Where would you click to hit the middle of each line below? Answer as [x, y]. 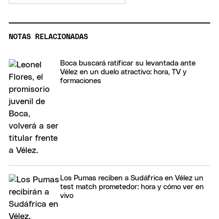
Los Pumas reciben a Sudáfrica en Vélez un [132, 178]
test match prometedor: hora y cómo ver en [132, 187]
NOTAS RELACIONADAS [48, 37]
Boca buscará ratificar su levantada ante [128, 64]
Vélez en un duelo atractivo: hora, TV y [123, 72]
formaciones [81, 81]
